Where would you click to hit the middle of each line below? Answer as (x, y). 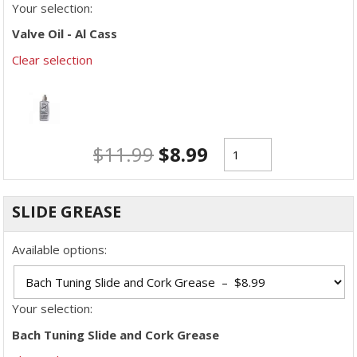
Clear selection (52, 59)
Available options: (59, 249)
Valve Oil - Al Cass (65, 33)
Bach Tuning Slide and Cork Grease (116, 334)
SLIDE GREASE (67, 211)
